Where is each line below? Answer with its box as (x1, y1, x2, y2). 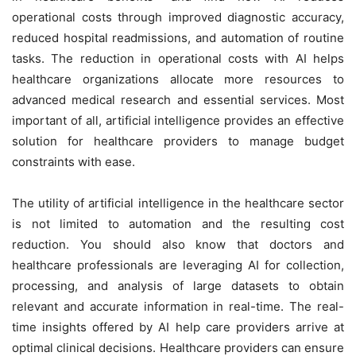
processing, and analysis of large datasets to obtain (12, 277, 344, 293)
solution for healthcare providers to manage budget (12, 133, 344, 149)
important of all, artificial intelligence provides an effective (12, 112, 344, 128)
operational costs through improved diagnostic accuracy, (12, 9, 344, 25)
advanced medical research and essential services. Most (12, 91, 344, 107)
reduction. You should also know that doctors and (12, 236, 344, 252)
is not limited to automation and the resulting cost (12, 215, 344, 231)
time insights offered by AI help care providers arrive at (12, 319, 344, 335)
